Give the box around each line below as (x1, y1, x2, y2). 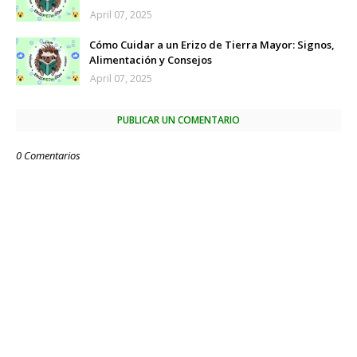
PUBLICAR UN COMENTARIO (117, 113, 240, 127)
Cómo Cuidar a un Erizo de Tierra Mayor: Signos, (89, 37, 335, 52)
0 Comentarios (16, 148, 80, 163)
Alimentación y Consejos (89, 53, 212, 67)
